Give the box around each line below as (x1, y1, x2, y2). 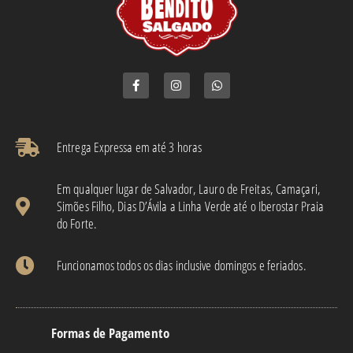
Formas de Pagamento (51, 324, 169, 343)
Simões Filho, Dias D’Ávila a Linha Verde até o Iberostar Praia (57, 197, 325, 216)
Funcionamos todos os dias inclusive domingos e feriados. (57, 256, 307, 275)
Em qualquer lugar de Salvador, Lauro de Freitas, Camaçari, (57, 180, 321, 199)
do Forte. (57, 214, 97, 233)
